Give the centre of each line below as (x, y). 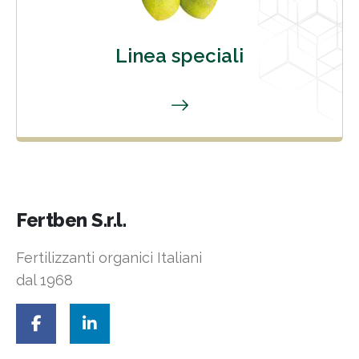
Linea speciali (179, 55)
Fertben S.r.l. (71, 220)
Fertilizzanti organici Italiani (109, 257)
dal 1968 (44, 280)
